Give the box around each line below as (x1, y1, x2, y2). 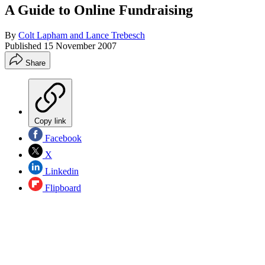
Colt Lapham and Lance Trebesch (18, 30, 145, 40)
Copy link (34, 116, 66, 125)
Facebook (43, 132, 82, 143)
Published (5, 40, 44, 51)
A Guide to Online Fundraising (5, 2, 193, 18)
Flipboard (43, 182, 81, 193)
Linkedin (43, 166, 79, 176)
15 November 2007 (44, 40, 117, 51)
